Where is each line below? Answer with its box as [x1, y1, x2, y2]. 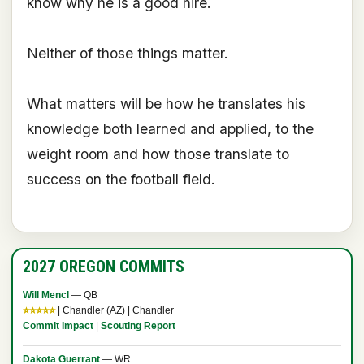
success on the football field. [26, 171, 215, 188]
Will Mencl [22, 289, 69, 301]
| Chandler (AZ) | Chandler [54, 305, 174, 317]
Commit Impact [22, 320, 93, 332]
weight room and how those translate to [26, 145, 289, 163]
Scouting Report [100, 320, 175, 332]
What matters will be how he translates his [26, 95, 305, 113]
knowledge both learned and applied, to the [26, 120, 314, 138]
